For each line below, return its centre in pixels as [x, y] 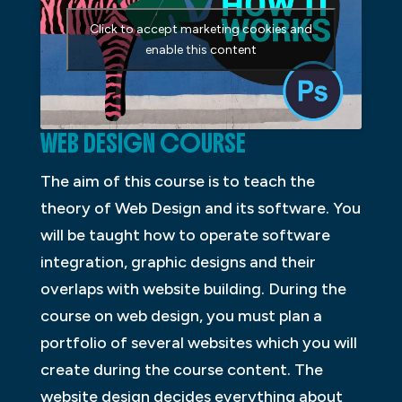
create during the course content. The [181, 370]
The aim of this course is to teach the [177, 182]
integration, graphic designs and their [178, 262]
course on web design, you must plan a [181, 316]
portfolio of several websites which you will [198, 343]
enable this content [201, 49]
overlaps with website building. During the [193, 289]
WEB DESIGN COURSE [143, 144]
